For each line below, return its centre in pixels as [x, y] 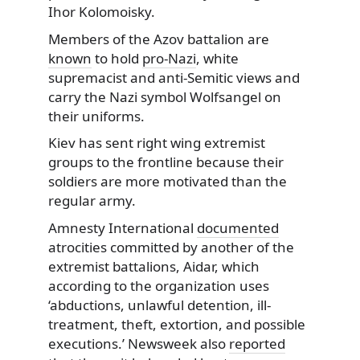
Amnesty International [123, 227]
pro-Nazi [169, 58]
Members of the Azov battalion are [159, 39]
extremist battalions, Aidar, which [154, 266]
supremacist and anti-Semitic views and [174, 77]
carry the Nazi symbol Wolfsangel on [165, 96]
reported [257, 343]
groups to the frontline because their [166, 162]
